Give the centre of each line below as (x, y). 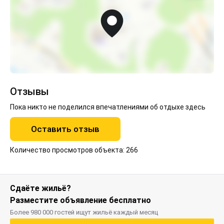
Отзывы (29, 91)
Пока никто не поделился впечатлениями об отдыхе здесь (108, 107)
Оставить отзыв (65, 129)
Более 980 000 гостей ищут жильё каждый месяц (84, 212)
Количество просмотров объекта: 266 (74, 150)
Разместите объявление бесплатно (80, 200)
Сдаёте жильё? (40, 188)
